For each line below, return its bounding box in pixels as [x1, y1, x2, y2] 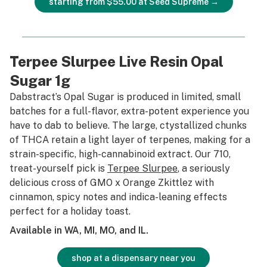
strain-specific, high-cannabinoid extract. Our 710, [10, 148, 231, 160]
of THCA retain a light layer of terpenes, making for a [10, 134, 250, 145]
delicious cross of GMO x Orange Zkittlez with [10, 177, 214, 188]
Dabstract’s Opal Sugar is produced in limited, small [10, 91, 241, 103]
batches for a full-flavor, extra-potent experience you [10, 105, 249, 117]
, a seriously [178, 163, 230, 174]
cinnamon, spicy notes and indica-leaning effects [10, 191, 227, 203]
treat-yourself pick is [10, 163, 107, 174]
